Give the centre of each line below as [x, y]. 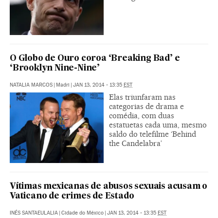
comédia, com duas [142, 115]
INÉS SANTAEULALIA [34, 213]
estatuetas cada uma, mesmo [158, 125]
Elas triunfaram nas [142, 97]
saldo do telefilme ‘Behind [153, 134]
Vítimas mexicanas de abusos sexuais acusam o [109, 186]
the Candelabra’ [136, 143]
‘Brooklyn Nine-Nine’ [55, 68]
